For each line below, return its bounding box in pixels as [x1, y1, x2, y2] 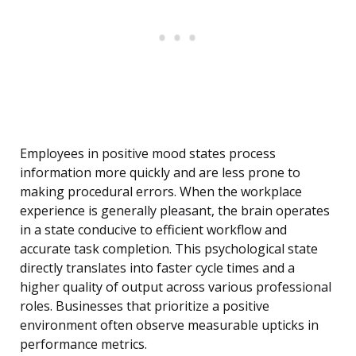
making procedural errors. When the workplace [20, 183, 302, 201]
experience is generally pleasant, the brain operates [20, 202, 330, 220]
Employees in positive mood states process [20, 145, 276, 163]
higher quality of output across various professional [20, 278, 331, 296]
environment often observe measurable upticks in [20, 316, 319, 335]
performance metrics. [20, 335, 147, 354]
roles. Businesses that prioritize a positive [20, 297, 269, 315]
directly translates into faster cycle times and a [20, 259, 295, 277]
